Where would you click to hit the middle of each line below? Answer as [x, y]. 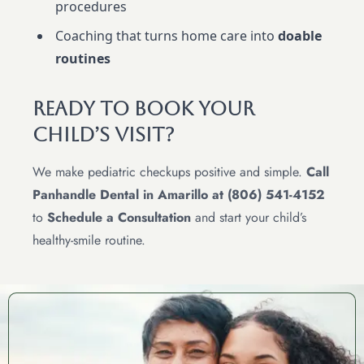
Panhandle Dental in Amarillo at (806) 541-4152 [179, 195]
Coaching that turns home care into [167, 36]
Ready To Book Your [143, 109]
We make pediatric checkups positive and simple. [169, 172]
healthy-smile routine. [89, 240]
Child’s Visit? [104, 135]
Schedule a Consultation [119, 218]
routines [83, 59]
